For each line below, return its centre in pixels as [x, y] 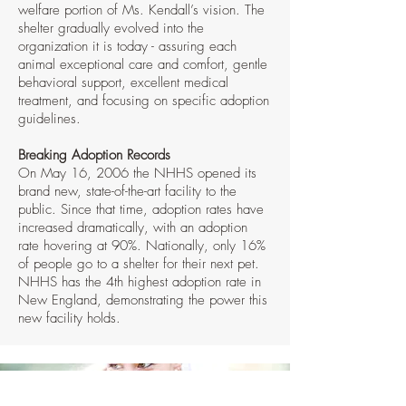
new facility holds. [69, 318]
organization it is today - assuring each [127, 46]
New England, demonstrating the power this [143, 300]
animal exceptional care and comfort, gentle [143, 64]
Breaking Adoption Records [94, 155]
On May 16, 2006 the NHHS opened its [137, 173]
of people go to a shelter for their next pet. [139, 264]
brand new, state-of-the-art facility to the [127, 191]
